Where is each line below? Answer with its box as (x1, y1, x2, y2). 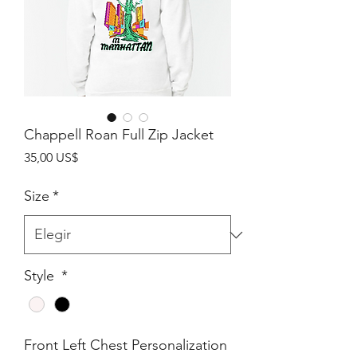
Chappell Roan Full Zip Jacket (24, 126, 214, 143)
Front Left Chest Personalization (24, 336, 227, 355)
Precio (77, 149, 113, 164)
